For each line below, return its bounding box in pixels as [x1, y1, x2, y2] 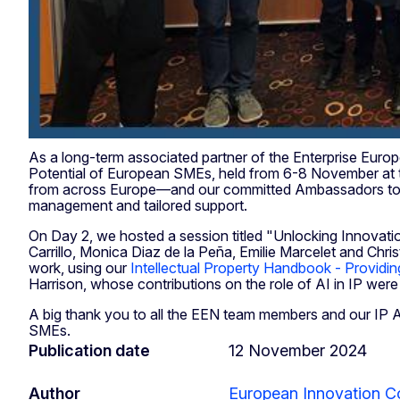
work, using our [29, 259, 130, 278]
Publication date [29, 341, 150, 361]
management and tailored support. [29, 196, 251, 215]
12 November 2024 [229, 341, 367, 361]
